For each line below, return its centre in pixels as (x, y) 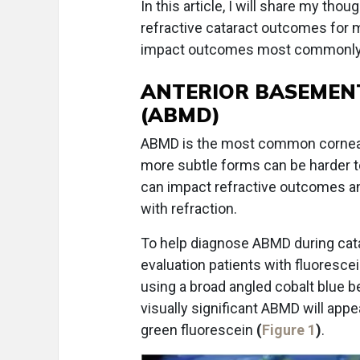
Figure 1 (289, 330)
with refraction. (189, 209)
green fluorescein (198, 330)
